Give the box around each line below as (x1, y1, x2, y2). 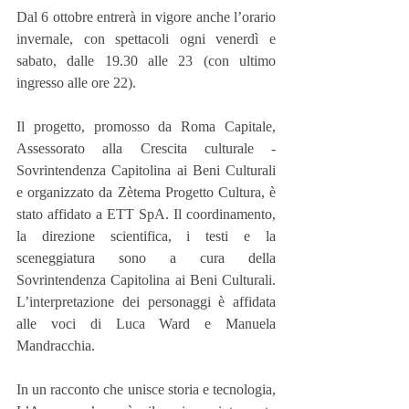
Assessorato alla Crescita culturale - (16, 141, 276, 157)
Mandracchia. (16, 338, 95, 354)
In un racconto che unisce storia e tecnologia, (16, 382, 276, 398)
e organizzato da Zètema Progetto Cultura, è (16, 184, 276, 201)
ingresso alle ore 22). (16, 75, 136, 91)
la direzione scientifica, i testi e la (16, 228, 276, 245)
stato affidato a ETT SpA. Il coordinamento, (16, 206, 276, 223)
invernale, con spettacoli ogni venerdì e (16, 31, 276, 47)
